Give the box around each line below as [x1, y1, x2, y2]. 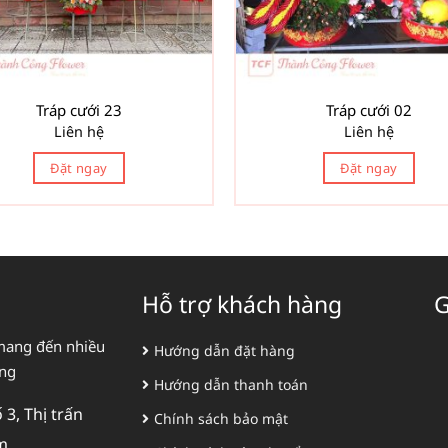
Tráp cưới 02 [326, 100, 412, 121]
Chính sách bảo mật [153, 408, 288, 428]
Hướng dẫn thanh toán [153, 374, 308, 394]
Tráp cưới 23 [36, 100, 122, 121]
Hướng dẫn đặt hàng [153, 340, 295, 360]
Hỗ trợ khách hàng [141, 288, 342, 321]
